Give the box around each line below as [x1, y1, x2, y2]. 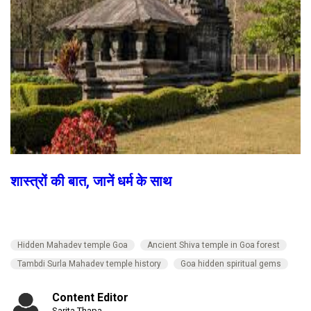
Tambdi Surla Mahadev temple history [17, 258, 161, 269]
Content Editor [52, 290, 128, 304]
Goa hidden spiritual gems [180, 258, 281, 269]
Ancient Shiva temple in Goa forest [147, 239, 280, 250]
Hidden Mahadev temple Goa [17, 239, 128, 250]
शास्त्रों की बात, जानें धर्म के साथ [10, 172, 171, 190]
